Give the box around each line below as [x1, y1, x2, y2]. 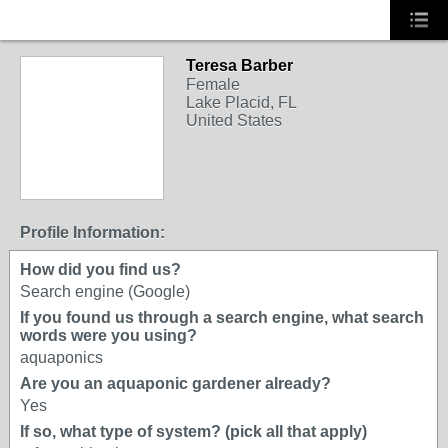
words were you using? [20, 327, 197, 344]
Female [186, 76, 240, 93]
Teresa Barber [186, 57, 293, 74]
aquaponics [20, 349, 103, 366]
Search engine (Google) [20, 283, 190, 300]
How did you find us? [20, 261, 181, 278]
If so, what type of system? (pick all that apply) [20, 423, 367, 440]
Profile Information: [20, 224, 165, 241]
